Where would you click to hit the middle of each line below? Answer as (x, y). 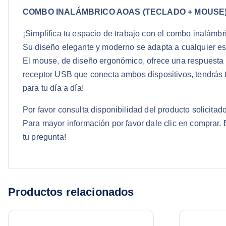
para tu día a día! (53, 88)
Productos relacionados (71, 192)
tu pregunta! (44, 137)
